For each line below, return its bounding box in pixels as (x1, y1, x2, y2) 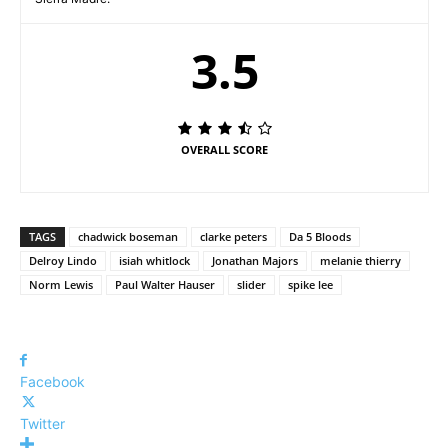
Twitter (20, 415, 65, 433)
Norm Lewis (29, 277, 93, 293)
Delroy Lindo (29, 253, 97, 269)
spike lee (288, 277, 333, 293)
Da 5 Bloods (289, 229, 351, 245)
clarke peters (200, 229, 267, 245)
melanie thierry (320, 253, 401, 269)
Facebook (20, 373, 85, 391)
